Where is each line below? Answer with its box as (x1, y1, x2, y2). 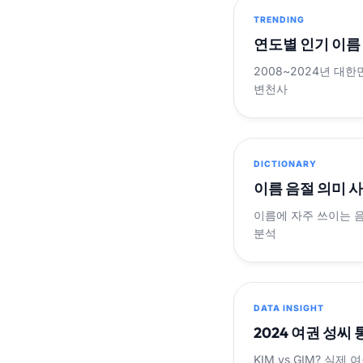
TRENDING (254, 14, 305, 25)
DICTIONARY (254, 158, 318, 169)
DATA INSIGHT (254, 302, 325, 314)
